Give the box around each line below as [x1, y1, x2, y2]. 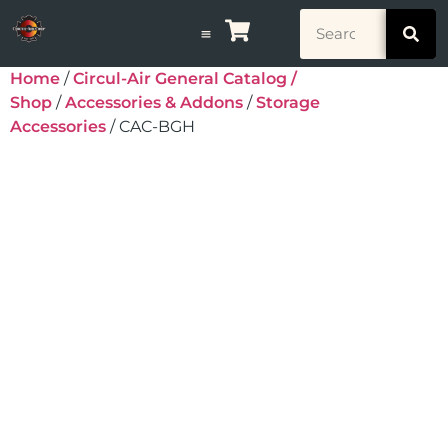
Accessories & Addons [65, 93, 243, 113]
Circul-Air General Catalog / [73, 69, 297, 89]
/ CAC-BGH [106, 117, 195, 137]
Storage [256, 93, 320, 113]
